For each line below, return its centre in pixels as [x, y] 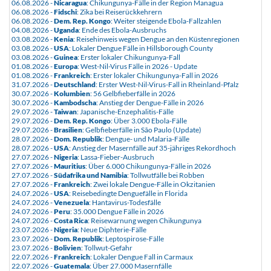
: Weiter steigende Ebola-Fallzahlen [166, 21]
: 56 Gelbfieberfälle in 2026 [133, 93]
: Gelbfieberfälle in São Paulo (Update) [142, 130]
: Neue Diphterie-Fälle [112, 230]
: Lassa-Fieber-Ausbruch [116, 157]
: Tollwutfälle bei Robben [166, 175]
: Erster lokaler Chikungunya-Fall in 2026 [154, 75]
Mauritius [70, 166]
